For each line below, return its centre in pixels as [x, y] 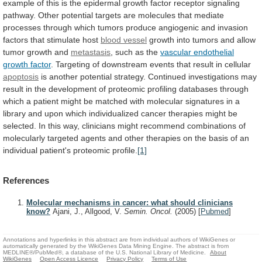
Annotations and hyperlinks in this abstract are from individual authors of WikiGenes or [119, 239]
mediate [209, 15]
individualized [114, 113]
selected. [20, 125]
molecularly [24, 138]
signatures [205, 101]
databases [198, 89]
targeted [63, 138]
